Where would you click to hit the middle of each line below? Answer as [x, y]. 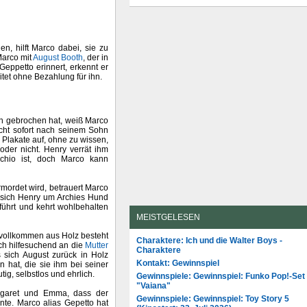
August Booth [58, 58]
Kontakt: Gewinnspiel [178, 263]
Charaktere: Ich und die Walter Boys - [209, 240]
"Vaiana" [153, 285]
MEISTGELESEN [168, 217]
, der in [96, 58]
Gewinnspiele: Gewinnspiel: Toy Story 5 [213, 298]
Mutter [97, 245]
